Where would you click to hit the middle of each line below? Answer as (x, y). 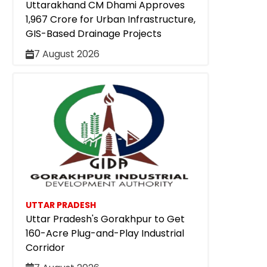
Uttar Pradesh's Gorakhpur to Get (105, 219)
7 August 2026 (67, 54)
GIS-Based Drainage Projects (94, 34)
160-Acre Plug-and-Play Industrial (105, 233)
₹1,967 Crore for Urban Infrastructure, (111, 20)
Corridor (45, 247)
